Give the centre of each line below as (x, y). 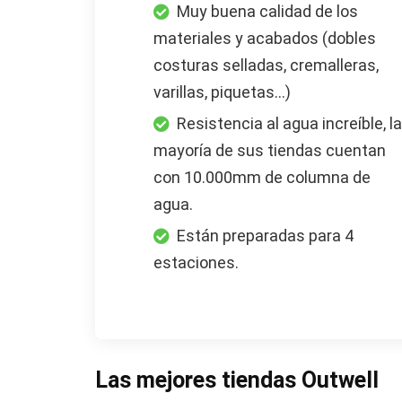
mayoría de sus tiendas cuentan (269, 151)
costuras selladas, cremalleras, (266, 66)
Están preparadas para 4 (265, 236)
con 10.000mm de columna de (262, 178)
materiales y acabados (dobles (264, 39)
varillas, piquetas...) (222, 92)
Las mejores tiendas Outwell (236, 380)
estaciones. (196, 263)
